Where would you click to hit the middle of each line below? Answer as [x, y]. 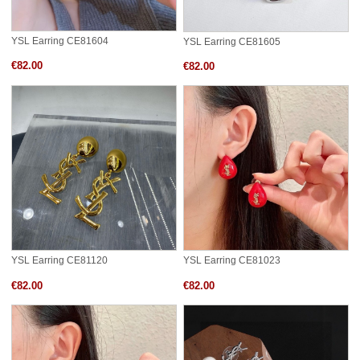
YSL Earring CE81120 [59, 261]
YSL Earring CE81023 [232, 261]
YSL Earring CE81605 [232, 42]
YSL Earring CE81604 [60, 41]
